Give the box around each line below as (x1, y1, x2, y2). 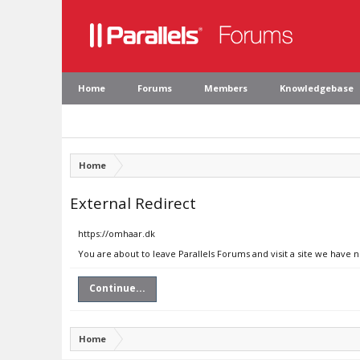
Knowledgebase (280, 82, 354, 94)
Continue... (89, 281, 145, 295)
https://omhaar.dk (78, 227, 155, 239)
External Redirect (70, 193, 196, 213)
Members (204, 82, 247, 94)
